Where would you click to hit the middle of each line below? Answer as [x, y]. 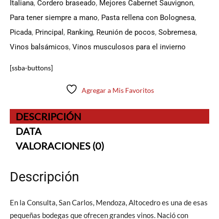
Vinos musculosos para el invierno [129, 47]
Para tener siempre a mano [54, 18]
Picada [21, 33]
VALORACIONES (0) [60, 146]
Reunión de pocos [126, 33]
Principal [49, 33]
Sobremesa [177, 33]
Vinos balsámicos [39, 47]
